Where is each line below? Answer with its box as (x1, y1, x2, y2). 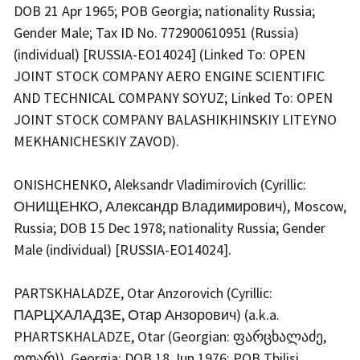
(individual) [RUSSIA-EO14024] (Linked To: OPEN (14, 44, 305, 63)
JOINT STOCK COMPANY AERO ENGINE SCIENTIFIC (14, 66, 325, 85)
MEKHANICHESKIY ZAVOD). (14, 131, 182, 150)
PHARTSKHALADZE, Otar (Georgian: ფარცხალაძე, (14, 326, 326, 346)
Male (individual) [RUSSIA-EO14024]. (14, 239, 235, 259)
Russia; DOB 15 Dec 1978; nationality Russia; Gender (14, 218, 325, 237)
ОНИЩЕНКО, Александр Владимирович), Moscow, (14, 196, 346, 215)
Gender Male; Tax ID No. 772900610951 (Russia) (14, 22, 299, 42)
